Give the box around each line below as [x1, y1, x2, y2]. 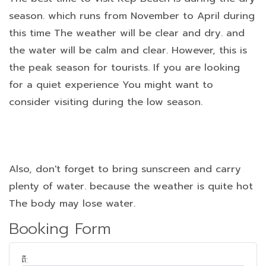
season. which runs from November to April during [9, 8, 255, 23]
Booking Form [9, 217, 111, 240]
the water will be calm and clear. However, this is [9, 43, 247, 58]
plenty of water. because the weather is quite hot [9, 179, 253, 194]
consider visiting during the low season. [9, 94, 202, 109]
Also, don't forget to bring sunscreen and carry [9, 161, 241, 176]
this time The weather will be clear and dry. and [9, 26, 245, 40]
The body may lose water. [9, 196, 135, 211]
